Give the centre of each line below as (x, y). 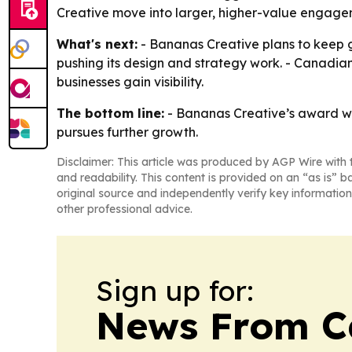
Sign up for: (175, 290)
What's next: (97, 44)
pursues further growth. (127, 132)
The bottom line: (110, 113)
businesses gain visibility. (130, 82)
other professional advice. (125, 209)
